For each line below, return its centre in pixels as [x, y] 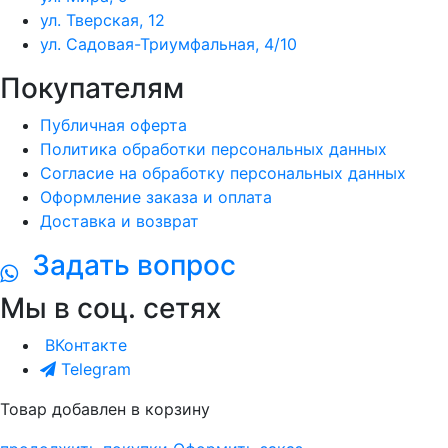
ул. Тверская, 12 [102, 19]
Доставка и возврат [119, 220]
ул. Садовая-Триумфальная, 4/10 [168, 43]
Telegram [96, 369]
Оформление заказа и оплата [156, 196]
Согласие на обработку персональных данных [223, 172]
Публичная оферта [113, 124]
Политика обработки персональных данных [213, 148]
